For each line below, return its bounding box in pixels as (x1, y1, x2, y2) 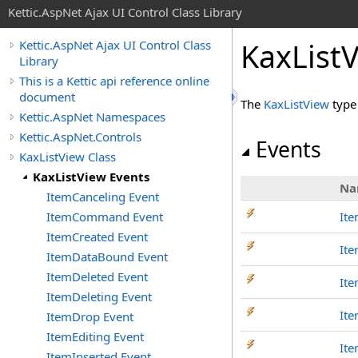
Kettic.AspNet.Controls (19, 129, 141, 145)
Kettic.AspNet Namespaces (19, 109, 165, 125)
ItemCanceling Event (46, 189, 159, 205)
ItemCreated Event (46, 229, 148, 245)
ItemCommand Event (46, 209, 163, 225)
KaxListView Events (33, 169, 149, 185)
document (19, 89, 75, 105)
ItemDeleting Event (46, 288, 152, 304)
